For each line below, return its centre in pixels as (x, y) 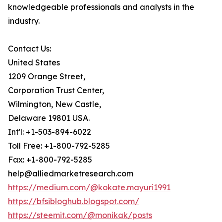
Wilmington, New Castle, (55, 104)
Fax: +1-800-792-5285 (50, 160)
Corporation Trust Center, (56, 90)
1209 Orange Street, (47, 77)
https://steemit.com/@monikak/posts (80, 215)
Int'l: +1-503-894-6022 (50, 132)
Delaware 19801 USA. (49, 118)
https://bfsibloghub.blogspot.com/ (74, 201)
